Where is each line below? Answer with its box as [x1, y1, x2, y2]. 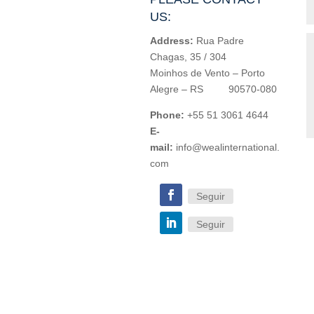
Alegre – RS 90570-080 [149, 83, 277, 95]
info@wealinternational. [175, 141, 280, 153]
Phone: [149, 109, 184, 121]
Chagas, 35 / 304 [149, 50, 226, 62]
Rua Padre [193, 34, 244, 46]
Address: [149, 34, 193, 46]
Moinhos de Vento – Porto [149, 67, 265, 78]
